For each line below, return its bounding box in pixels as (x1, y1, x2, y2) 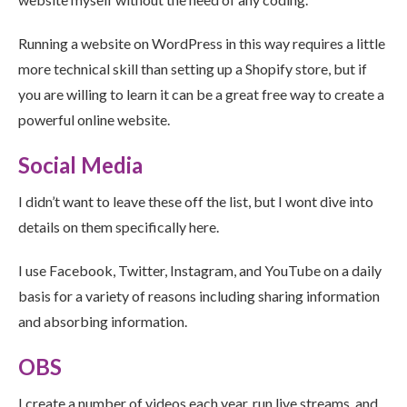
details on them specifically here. (18, 218, 219, 236)
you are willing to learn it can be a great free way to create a (18, 85, 384, 104)
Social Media (18, 152, 143, 179)
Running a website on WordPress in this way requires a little (18, 35, 385, 53)
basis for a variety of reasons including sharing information (18, 287, 380, 305)
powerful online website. (18, 111, 170, 129)
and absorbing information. (18, 313, 187, 331)
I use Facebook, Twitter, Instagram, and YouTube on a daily (18, 262, 382, 280)
